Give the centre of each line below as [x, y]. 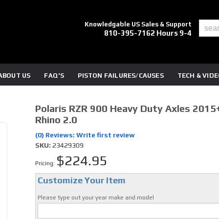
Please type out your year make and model [96, 198]
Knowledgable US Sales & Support [138, 24]
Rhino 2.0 [56, 120]
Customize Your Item [81, 180]
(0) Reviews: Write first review [85, 135]
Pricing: [45, 163]
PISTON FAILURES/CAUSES [121, 76]
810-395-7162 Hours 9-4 [148, 33]
